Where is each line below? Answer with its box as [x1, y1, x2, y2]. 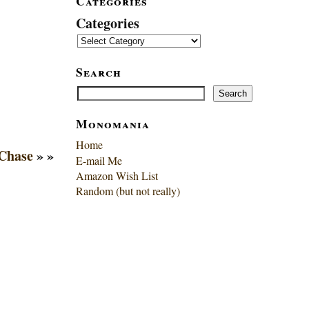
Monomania [75, 114, 150, 132]
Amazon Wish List [75, 168, 158, 183]
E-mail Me [75, 153, 122, 168]
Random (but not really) [75, 183, 180, 199]
